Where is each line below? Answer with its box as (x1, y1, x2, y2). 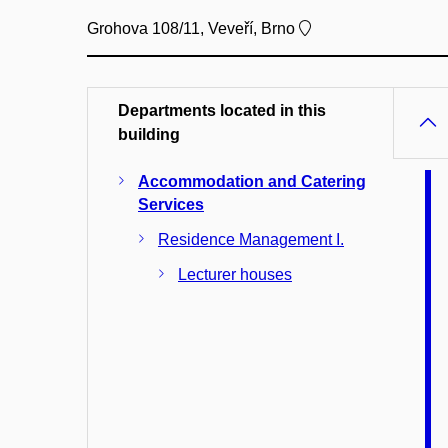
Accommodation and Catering (138, 172, 366, 190)
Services (138, 195, 204, 213)
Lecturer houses (178, 265, 292, 283)
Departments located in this (118, 101, 326, 119)
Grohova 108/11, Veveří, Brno (87, 19, 299, 37)
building (118, 125, 180, 143)
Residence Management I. (158, 230, 344, 248)
